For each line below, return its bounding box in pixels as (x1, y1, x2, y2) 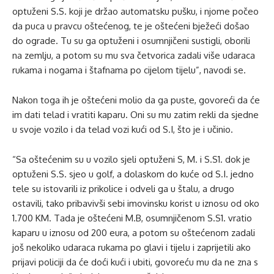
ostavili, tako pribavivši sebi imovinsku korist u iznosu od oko (12, 198, 259, 210)
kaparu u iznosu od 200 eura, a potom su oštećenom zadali (12, 227, 255, 239)
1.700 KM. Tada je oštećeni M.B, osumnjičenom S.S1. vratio (12, 212, 252, 224)
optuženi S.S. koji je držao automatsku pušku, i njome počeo (12, 6, 259, 18)
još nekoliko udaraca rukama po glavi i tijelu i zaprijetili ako (12, 242, 251, 254)
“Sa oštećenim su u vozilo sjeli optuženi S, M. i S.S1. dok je (12, 154, 250, 166)
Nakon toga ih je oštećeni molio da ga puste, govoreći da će (12, 94, 260, 106)
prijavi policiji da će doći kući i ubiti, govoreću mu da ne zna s (12, 256, 258, 268)
